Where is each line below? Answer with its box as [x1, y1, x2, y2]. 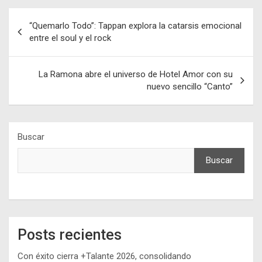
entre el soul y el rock [29, 32, 111, 43]
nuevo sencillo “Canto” [147, 81, 233, 92]
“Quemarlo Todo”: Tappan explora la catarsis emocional [29, 20, 242, 31]
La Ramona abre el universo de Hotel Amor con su [39, 68, 233, 80]
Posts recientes [18, 226, 122, 243]
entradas [8, 45, 68, 63]
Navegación [8, 8, 86, 25]
